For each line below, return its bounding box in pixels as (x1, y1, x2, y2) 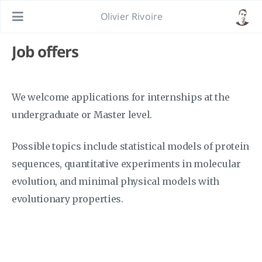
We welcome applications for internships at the (12, 91, 230, 103)
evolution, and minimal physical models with (12, 175, 220, 187)
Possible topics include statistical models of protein (12, 140, 250, 152)
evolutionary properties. (12, 193, 123, 205)
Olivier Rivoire (100, 10, 163, 23)
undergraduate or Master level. (12, 109, 152, 120)
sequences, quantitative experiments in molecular (12, 158, 241, 170)
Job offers (12, 41, 78, 62)
